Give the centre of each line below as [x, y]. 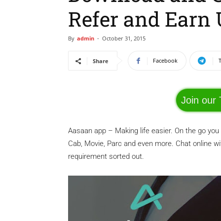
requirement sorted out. [107, 157]
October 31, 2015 [124, 38]
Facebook [165, 61]
